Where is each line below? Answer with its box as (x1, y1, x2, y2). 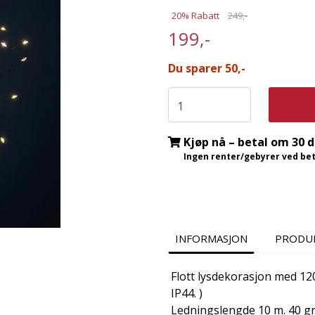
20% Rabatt (172, 8, 219, 22)
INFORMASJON (174, 231, 247, 245)
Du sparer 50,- (168, 60, 245, 76)
